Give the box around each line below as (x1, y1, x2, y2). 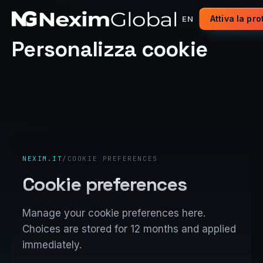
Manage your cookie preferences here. (22, 207, 205, 219)
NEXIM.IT (22, 154, 63, 163)
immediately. (22, 238, 82, 251)
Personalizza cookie (12, 36, 208, 63)
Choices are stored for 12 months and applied (22, 222, 236, 235)
